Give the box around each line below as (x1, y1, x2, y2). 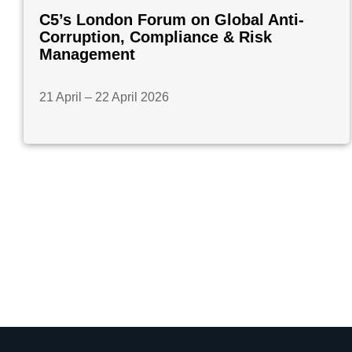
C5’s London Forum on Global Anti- (39, 10, 304, 28)
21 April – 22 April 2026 (39, 90, 169, 104)
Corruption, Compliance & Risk (39, 27, 272, 46)
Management (39, 45, 135, 63)
